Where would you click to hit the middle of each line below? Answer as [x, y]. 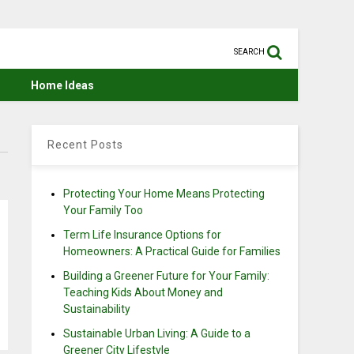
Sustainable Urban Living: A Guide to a [157, 333]
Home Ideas [63, 85]
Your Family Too [104, 210]
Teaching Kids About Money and [143, 292]
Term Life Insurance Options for [143, 235]
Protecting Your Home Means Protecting [164, 194]
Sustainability [97, 309]
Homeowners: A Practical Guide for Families [172, 251]
